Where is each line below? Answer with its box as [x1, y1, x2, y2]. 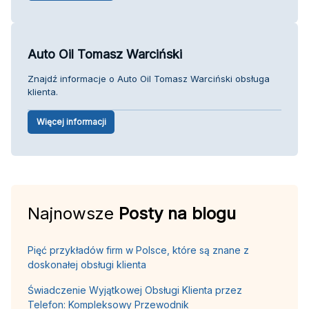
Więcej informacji [36, 116, 106, 127]
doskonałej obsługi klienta [28, 258, 146, 270]
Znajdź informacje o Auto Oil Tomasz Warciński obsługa [28, 72, 270, 84]
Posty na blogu [119, 203, 236, 223]
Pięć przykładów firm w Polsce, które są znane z [28, 243, 249, 256]
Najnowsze [28, 203, 119, 223]
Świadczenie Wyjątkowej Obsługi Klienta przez [28, 283, 242, 296]
